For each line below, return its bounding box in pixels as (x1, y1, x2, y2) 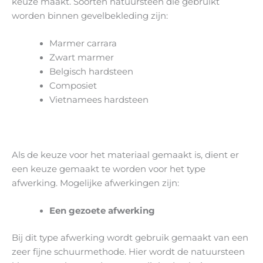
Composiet (49, 80, 97, 92)
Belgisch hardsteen (49, 66, 133, 77)
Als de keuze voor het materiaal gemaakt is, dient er (12, 149, 239, 160)
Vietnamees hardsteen (49, 95, 149, 106)
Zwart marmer (49, 52, 114, 63)
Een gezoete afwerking (49, 205, 155, 216)
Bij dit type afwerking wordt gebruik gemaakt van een (12, 232, 248, 243)
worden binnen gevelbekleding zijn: (12, 11, 168, 22)
